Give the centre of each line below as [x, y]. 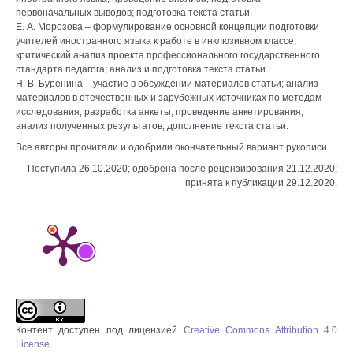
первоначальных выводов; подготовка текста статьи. [134, 13]
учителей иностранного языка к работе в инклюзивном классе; [156, 41]
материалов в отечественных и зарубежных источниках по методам [169, 98]
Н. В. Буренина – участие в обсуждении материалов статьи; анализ [167, 84]
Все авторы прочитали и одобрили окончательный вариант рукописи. [173, 147]
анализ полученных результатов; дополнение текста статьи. [152, 126]
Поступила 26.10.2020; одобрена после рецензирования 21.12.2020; [182, 169]
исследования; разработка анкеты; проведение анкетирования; [160, 112]
